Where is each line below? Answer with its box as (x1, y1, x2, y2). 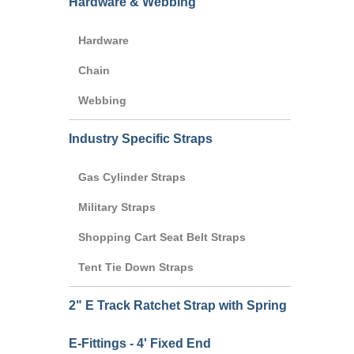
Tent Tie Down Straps (78, 260, 194, 273)
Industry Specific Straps (69, 131, 213, 145)
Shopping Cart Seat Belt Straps (78, 230, 246, 243)
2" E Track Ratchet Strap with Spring (69, 298, 287, 312)
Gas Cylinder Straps (78, 170, 186, 183)
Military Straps (78, 200, 156, 213)
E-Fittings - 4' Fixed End (69, 336, 211, 350)
